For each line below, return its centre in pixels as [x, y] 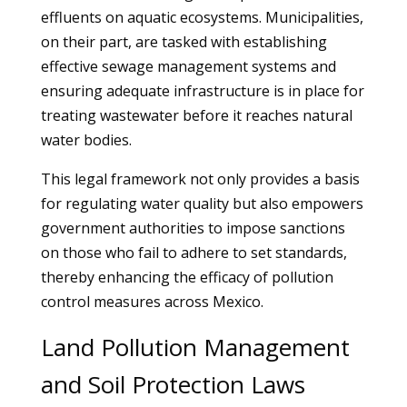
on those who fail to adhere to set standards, [194, 253]
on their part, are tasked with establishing [184, 42]
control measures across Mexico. [152, 302]
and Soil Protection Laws [173, 384]
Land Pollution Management [195, 347]
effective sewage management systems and [188, 66]
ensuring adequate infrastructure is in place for [202, 91]
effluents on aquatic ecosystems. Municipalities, [202, 17]
